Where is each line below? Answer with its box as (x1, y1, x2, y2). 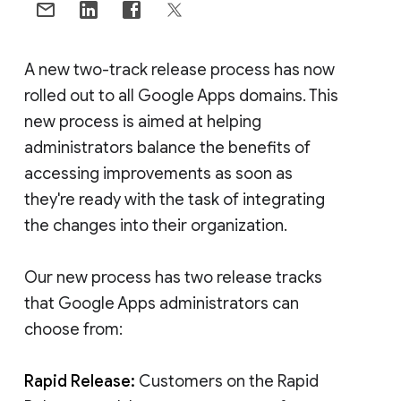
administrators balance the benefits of (24, 137, 311, 158)
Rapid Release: (24, 371, 135, 391)
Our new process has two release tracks (24, 267, 322, 287)
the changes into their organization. (24, 215, 287, 235)
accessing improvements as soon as (24, 163, 293, 183)
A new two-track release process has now (24, 59, 335, 80)
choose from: (24, 319, 123, 339)
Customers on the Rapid (135, 371, 319, 391)
